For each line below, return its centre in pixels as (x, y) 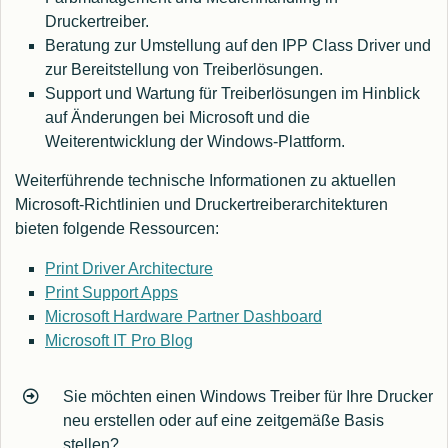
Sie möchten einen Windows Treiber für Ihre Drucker (248, 397)
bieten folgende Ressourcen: (117, 229)
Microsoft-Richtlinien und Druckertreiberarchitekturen (201, 205)
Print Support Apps (111, 293)
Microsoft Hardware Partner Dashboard (183, 317)
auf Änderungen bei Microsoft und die (177, 118)
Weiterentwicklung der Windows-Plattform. (195, 142)
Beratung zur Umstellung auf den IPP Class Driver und (238, 46)
